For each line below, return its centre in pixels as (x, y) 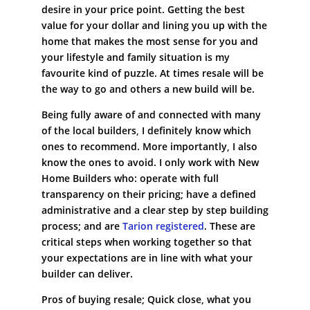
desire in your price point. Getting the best (143, 9)
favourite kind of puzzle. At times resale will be (152, 73)
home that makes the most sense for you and (149, 41)
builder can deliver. (87, 273)
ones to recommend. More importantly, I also (149, 146)
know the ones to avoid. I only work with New (150, 162)
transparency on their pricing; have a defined (148, 194)
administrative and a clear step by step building (155, 210)
